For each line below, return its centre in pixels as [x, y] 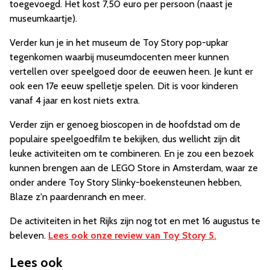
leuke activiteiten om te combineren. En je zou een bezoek [132, 153]
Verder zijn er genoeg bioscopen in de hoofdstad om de [125, 124]
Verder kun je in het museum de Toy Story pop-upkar [119, 42]
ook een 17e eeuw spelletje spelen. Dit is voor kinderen [124, 86]
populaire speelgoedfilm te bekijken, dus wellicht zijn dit [125, 139]
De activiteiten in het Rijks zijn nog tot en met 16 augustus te [135, 221]
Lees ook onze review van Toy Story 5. [132, 235]
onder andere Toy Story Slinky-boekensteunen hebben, [126, 182]
